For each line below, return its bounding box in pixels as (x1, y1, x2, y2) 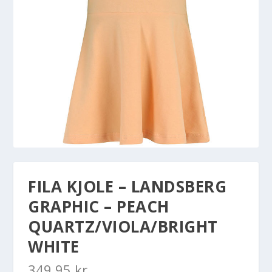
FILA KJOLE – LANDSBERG (28, 175, 227, 198)
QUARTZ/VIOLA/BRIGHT (28, 216, 218, 238)
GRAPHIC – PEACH (28, 195, 169, 218)
